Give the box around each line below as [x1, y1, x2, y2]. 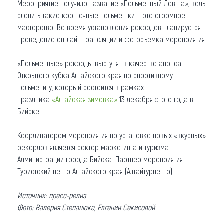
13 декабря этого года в [117, 94, 193, 104]
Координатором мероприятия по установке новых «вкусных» [17, 130, 206, 140]
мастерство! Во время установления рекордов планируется [17, 22, 201, 32]
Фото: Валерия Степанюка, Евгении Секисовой [17, 202, 155, 212]
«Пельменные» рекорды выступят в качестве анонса [17, 58, 181, 68]
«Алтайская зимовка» [52, 94, 117, 104]
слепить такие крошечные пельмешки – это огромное [17, 10, 185, 20]
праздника [17, 94, 52, 104]
